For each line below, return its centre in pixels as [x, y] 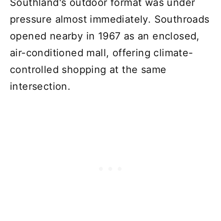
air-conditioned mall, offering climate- [102, 53]
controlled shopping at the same [88, 69]
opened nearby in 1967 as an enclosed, [105, 36]
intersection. [40, 86]
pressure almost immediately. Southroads [110, 19]
